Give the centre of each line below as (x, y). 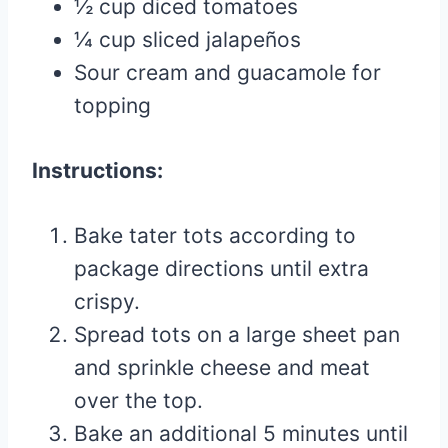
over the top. (138, 400)
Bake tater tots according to (215, 235)
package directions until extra (221, 268)
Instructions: (97, 170)
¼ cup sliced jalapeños (187, 39)
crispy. (107, 301)
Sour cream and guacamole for (227, 72)
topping (112, 105)
